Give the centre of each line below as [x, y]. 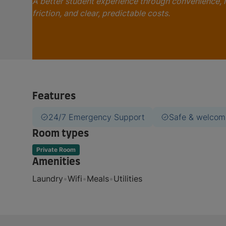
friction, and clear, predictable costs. [101, 13]
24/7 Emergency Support [97, 117]
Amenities [56, 162]
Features [54, 97]
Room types [61, 134]
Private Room [56, 150]
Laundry [48, 179]
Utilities [128, 179]
